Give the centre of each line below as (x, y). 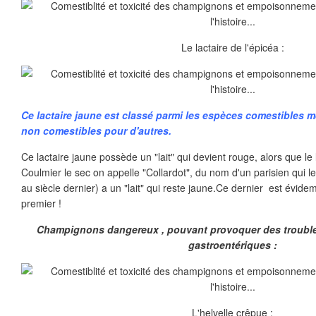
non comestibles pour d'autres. (96, 130)
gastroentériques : (233, 245)
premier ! (41, 203)
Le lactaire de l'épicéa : (233, 47)
